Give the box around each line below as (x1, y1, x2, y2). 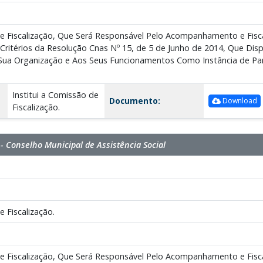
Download (220, 96, 257, 106)
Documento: (109, 95, 160, 106)
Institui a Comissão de (12, 89, 99, 100)
